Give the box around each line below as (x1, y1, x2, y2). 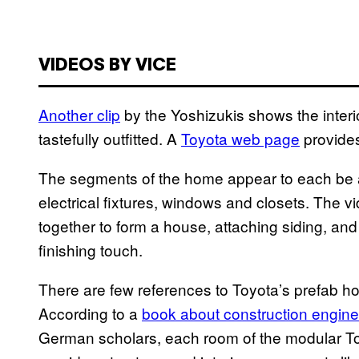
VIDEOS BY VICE (38, 57, 176, 74)
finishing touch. (38, 238, 143, 260)
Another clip (38, 103, 120, 125)
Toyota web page (181, 127, 300, 149)
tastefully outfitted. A (38, 127, 181, 149)
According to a (38, 301, 142, 324)
